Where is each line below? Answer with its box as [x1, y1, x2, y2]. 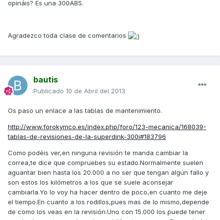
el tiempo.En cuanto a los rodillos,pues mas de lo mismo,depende [8, 198, 209, 206]
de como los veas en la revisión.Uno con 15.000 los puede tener [8, 208, 205, 216]
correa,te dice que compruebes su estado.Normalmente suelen [8, 159, 203, 167]
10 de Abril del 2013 [66, 87, 125, 95]
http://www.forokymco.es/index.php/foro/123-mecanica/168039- [8, 123, 206, 131]
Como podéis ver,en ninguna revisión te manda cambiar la [8, 149, 188, 157]
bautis [33, 75, 58, 85]
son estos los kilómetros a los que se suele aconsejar [8, 178, 173, 187]
